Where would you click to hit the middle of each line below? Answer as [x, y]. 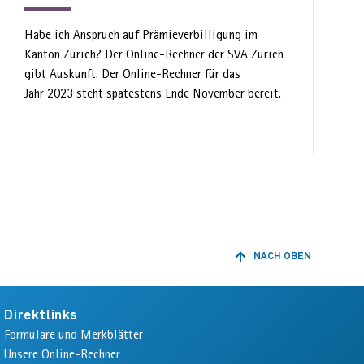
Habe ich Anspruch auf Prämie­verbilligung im [141, 34]
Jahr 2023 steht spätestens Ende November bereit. [153, 93]
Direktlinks [41, 315]
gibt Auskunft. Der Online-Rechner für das [133, 73]
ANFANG [254, 288]
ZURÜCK [253, 262]
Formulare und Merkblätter [74, 334]
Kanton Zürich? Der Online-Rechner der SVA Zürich [154, 54]
